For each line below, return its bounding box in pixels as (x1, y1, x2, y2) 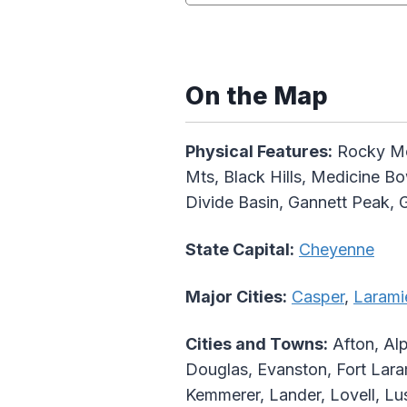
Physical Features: (185, 142, 333, 162)
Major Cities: (185, 287, 287, 307)
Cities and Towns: (185, 334, 328, 354)
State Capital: (185, 240, 294, 260)
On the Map (185, 81, 328, 112)
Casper (292, 287, 344, 307)
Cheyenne (299, 240, 374, 260)
